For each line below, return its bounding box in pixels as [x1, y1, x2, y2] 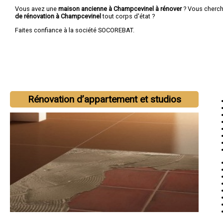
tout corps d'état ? [103, 12, 155, 20]
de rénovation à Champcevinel [15, 12, 103, 20]
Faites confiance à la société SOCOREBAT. [15, 26, 134, 34]
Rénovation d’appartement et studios [27, 94, 181, 105]
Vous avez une [15, 4, 58, 12]
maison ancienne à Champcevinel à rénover [58, 4, 182, 12]
